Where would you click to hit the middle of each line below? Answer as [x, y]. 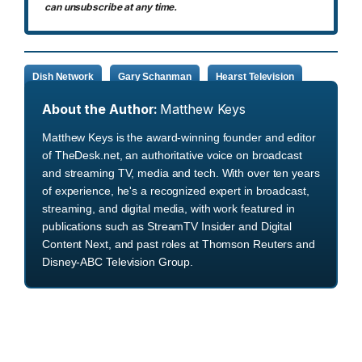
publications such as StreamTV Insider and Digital [167, 227]
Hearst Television [255, 76]
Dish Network [63, 76]
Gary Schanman [154, 76]
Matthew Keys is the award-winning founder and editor [179, 138]
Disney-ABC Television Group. [118, 262]
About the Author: [100, 109]
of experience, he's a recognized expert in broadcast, [176, 191]
